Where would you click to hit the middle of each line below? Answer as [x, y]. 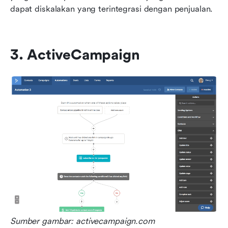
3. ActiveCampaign [75, 55]
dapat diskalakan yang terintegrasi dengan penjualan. [112, 9]
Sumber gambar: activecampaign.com [82, 221]
